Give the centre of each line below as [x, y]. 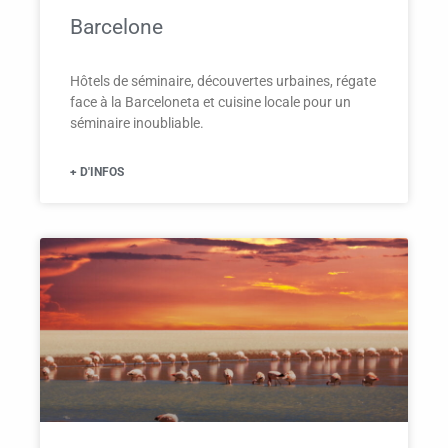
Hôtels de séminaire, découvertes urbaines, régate [223, 81]
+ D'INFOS [97, 172]
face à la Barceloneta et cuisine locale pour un [210, 102]
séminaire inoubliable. [137, 123]
